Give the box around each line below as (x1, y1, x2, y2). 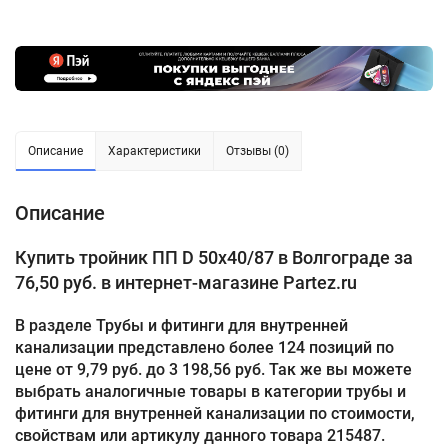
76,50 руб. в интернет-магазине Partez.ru (15, 272, 357, 294)
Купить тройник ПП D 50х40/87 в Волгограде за (15, 247, 413, 269)
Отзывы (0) (226, 144, 289, 159)
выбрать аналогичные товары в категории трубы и (15, 382, 406, 402)
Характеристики (108, 144, 201, 159)
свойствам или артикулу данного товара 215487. (15, 426, 385, 446)
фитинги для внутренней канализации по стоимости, (15, 404, 415, 424)
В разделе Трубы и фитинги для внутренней (15, 316, 348, 336)
